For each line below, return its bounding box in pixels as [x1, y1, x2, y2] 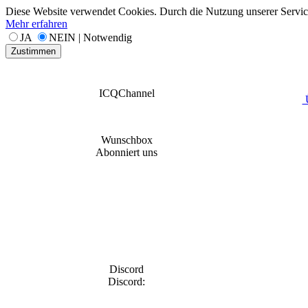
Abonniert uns [96, 146, 157, 158]
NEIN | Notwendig [49, 32, 132, 43]
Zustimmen [11, 46, 56, 56]
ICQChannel [98, 87, 155, 99]
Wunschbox [100, 134, 153, 146]
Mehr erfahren [5, 18, 67, 30]
